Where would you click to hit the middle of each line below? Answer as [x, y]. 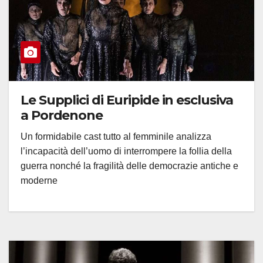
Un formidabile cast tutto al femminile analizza [116, 137]
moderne [39, 181]
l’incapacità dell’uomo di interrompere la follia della [126, 151]
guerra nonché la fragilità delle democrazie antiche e [129, 166]
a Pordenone [62, 116]
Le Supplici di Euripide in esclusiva [127, 100]
